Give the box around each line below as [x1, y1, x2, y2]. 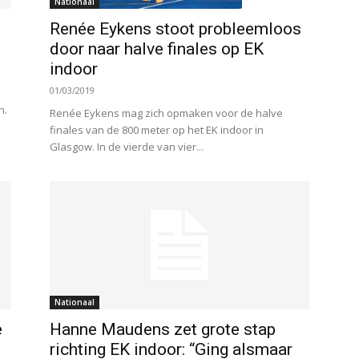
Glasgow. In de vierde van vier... [50, 139, 204, 155]
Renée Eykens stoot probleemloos [50, 19, 301, 39]
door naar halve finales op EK [50, 39, 264, 59]
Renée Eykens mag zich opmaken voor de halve [50, 106, 283, 121]
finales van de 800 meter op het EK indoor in [50, 123, 264, 138]
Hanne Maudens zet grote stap [50, 320, 276, 340]
